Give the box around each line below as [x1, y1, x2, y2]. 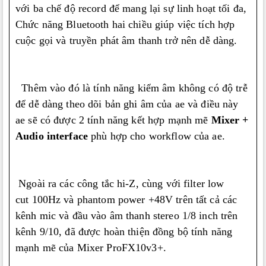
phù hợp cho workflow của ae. [88, 130, 225, 142]
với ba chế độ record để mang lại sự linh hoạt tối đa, [15, 2, 247, 14]
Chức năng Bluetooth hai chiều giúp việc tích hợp [15, 18, 235, 30]
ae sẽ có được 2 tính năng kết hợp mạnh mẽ [15, 114, 211, 126]
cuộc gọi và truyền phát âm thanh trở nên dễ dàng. [15, 34, 240, 46]
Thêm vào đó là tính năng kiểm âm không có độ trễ [15, 82, 248, 94]
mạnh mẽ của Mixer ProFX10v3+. [15, 242, 169, 254]
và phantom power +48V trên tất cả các [61, 194, 237, 205]
